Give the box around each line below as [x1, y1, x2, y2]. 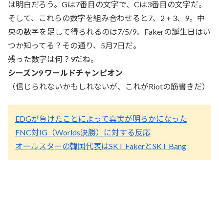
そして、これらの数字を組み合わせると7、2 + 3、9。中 [8, 13, 205, 23]
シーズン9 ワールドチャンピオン [8, 68, 123, 78]
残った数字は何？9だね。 [8, 54, 98, 64]
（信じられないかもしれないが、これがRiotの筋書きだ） [8, 82, 210, 91]
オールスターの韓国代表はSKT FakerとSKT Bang [15, 141, 186, 151]
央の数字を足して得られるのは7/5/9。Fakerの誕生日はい [8, 27, 211, 37]
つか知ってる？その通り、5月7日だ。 [8, 41, 141, 50]
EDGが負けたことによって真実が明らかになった [15, 113, 187, 123]
